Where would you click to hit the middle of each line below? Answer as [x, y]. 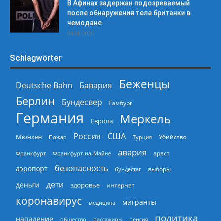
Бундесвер [82, 102]
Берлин [35, 101]
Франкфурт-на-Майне [82, 153]
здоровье [85, 185]
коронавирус [49, 200]
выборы [159, 169]
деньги [28, 184]
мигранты [139, 202]
